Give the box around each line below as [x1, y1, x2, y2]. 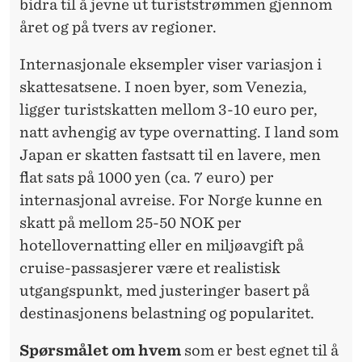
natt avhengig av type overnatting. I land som [19, 123, 339, 141]
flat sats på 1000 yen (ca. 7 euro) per [19, 168, 274, 186]
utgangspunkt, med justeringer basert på [19, 281, 309, 299]
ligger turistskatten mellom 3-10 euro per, [19, 100, 318, 118]
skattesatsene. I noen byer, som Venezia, [19, 78, 307, 95]
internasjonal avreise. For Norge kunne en [19, 191, 322, 208]
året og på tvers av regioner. [19, 18, 217, 36]
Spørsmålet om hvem [19, 341, 181, 359]
